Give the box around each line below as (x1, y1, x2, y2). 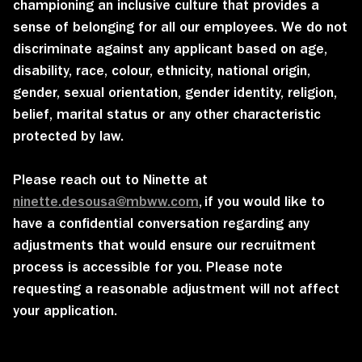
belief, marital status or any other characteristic (13, 104, 321, 123)
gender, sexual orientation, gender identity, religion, (13, 82, 337, 101)
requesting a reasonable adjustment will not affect (13, 279, 339, 297)
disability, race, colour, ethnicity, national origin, (13, 61, 310, 79)
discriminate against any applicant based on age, (13, 39, 327, 57)
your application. (13, 301, 117, 319)
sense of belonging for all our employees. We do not (13, 17, 347, 36)
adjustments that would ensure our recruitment (13, 235, 316, 254)
